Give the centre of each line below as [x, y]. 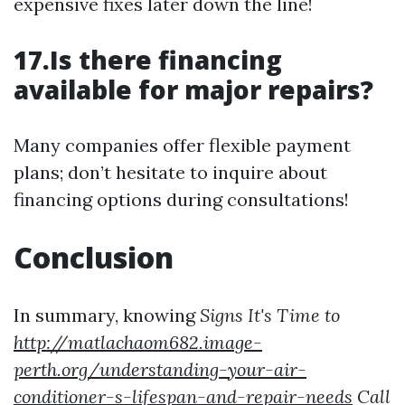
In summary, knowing [107, 316]
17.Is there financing [148, 60]
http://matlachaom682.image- [138, 343]
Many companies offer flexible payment [182, 146]
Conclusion [94, 258]
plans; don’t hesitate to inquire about [170, 173]
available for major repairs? [193, 90]
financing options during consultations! [181, 200]
